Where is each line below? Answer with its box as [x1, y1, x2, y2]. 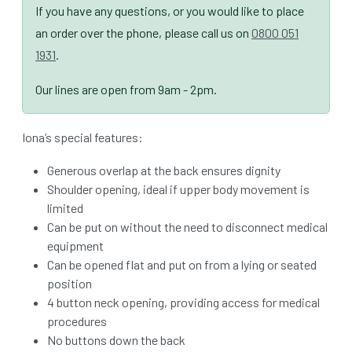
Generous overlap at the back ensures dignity [47, 163, 280, 178]
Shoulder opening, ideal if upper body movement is [47, 181, 310, 197]
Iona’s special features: [22, 130, 143, 145]
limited [47, 200, 83, 216]
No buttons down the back [47, 332, 185, 348]
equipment [47, 238, 104, 254]
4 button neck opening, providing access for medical [47, 295, 320, 310]
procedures [47, 313, 107, 329]
